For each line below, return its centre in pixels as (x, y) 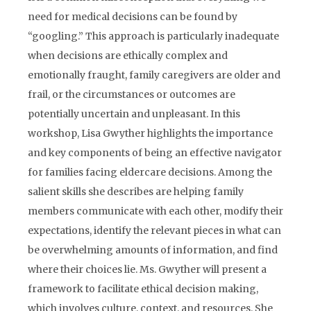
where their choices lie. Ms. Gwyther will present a (147, 269)
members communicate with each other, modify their (155, 211)
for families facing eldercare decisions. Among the (150, 172)
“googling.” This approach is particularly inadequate (153, 36)
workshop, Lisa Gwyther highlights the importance (150, 133)
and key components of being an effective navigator (155, 153)
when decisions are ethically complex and (128, 56)
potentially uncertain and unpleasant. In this (134, 114)
